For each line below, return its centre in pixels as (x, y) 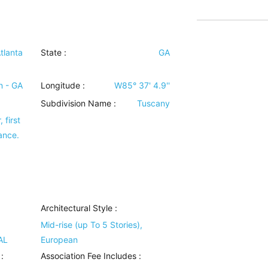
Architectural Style (77, 208)
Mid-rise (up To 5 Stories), (92, 225)
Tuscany (153, 103)
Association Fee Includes (89, 256)
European (60, 240)
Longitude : (63, 86)
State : (54, 53)
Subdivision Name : (79, 103)
